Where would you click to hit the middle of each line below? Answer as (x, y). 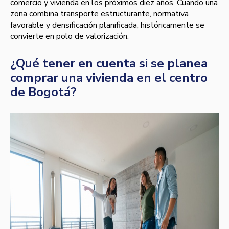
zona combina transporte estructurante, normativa (99, 14)
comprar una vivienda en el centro (109, 78)
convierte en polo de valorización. (70, 37)
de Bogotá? (43, 92)
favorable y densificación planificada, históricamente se (107, 25)
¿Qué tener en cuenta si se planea (109, 64)
